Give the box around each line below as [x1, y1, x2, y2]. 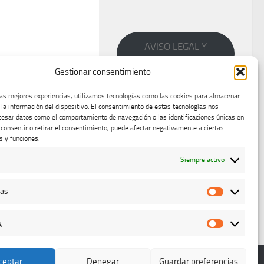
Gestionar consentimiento [55, 67, 151, 77]
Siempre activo [180, 156, 225, 164]
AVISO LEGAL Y [144, 41, 207, 53]
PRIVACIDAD [149, 55, 202, 67]
